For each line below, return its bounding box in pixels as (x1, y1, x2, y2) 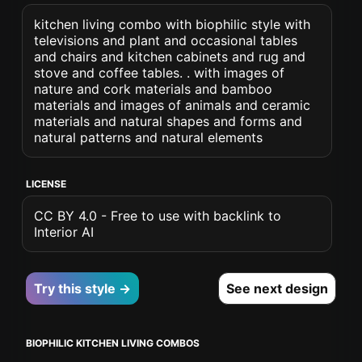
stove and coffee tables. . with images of (34, 65, 285, 81)
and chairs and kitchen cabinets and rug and (34, 48, 306, 65)
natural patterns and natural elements (34, 129, 263, 145)
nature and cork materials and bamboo (34, 81, 273, 97)
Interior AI (34, 224, 95, 240)
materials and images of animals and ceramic (34, 97, 311, 113)
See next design (225, 280, 328, 297)
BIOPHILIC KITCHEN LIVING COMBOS (26, 337, 200, 349)
